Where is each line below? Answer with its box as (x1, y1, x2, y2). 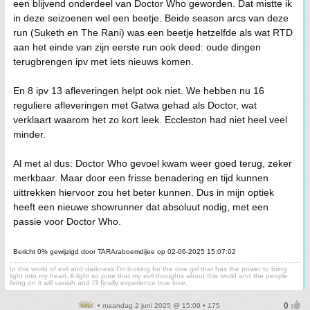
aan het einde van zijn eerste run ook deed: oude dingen (13, 42, 261, 53)
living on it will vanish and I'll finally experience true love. (10, 279, 188, 286)
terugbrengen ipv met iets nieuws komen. (13, 56, 194, 67)
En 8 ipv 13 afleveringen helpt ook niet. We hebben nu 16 (13, 85, 264, 96)
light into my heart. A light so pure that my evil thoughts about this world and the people (10, 272, 288, 280)
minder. (13, 129, 46, 140)
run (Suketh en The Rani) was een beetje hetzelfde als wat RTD (13, 27, 293, 38)
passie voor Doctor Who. (13, 216, 121, 227)
